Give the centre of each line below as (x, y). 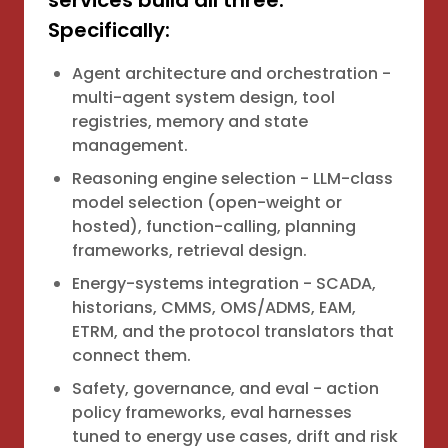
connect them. (131, 355)
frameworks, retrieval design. (189, 250)
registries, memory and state (190, 121)
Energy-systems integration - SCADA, (224, 283)
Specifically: (109, 30)
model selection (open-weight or (207, 202)
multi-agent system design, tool (203, 97)
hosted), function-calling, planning (214, 226)
